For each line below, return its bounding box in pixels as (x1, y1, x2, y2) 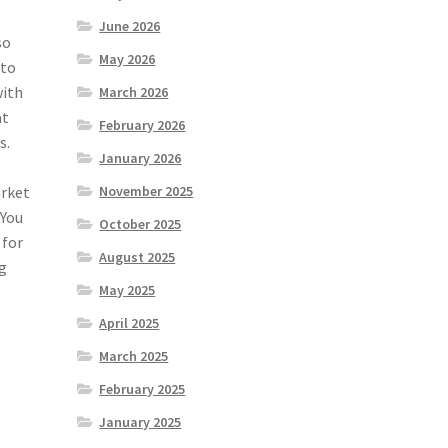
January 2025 (99, 413, 182, 432)
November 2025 (99, 182, 194, 201)
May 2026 (99, 50, 156, 69)
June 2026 (99, 17, 161, 36)
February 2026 (99, 116, 186, 135)
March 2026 (99, 83, 169, 102)
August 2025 (99, 248, 176, 267)
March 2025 (99, 347, 169, 366)
